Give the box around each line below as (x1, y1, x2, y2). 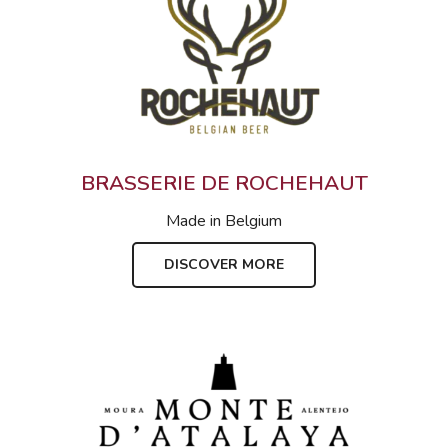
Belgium (225, 210, 283, 233)
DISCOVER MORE (164, 255, 284, 275)
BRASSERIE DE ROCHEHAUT (80, 169, 368, 198)
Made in (165, 210, 221, 233)
